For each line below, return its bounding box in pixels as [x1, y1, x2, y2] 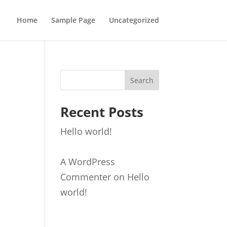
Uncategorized [108, 15, 159, 25]
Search [130, 75, 154, 85]
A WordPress [60, 156, 116, 168]
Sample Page [51, 15, 95, 25]
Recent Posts [60, 103, 144, 121]
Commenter [60, 171, 111, 183]
